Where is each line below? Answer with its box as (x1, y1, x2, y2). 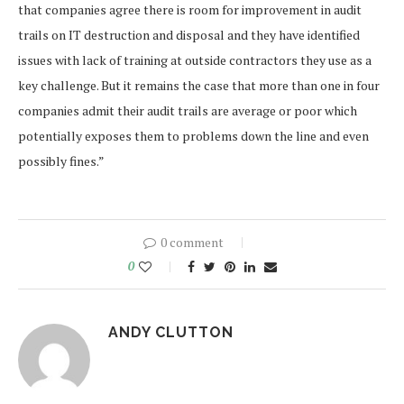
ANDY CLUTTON (108, 323, 234, 341)
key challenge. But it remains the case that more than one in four (18, 76, 380, 94)
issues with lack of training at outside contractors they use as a (18, 50, 372, 69)
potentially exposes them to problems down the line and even (18, 126, 369, 144)
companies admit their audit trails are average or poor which (18, 101, 357, 119)
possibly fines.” (18, 151, 105, 170)
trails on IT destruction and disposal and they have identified (18, 25, 360, 43)
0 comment (161, 233, 224, 251)
